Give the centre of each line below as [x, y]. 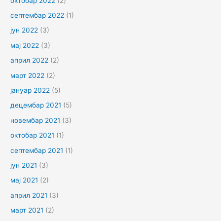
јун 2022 [24, 30]
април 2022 [30, 60]
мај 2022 [25, 45]
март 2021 [27, 210]
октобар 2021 [33, 135]
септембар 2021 [37, 150]
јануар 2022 [30, 91]
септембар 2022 [37, 16]
